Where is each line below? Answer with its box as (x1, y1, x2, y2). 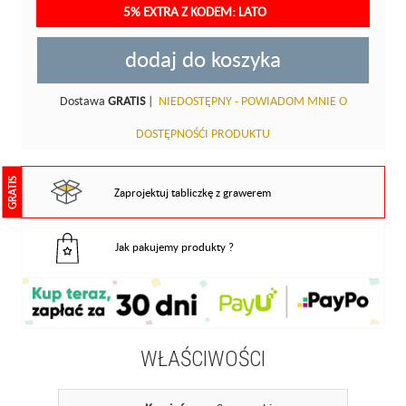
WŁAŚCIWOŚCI (140, 346, 266, 372)
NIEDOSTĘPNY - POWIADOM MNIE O (158, 92, 347, 109)
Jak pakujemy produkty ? (115, 239, 235, 255)
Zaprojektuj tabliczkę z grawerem (114, 185, 272, 200)
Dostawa (59, 92, 108, 109)
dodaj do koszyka (125, 44, 281, 73)
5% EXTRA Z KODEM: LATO (123, 3, 269, 20)
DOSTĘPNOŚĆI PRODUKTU (136, 125, 270, 141)
